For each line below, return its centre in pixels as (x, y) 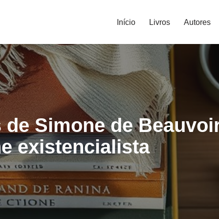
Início (126, 22)
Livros (160, 22)
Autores (197, 22)
